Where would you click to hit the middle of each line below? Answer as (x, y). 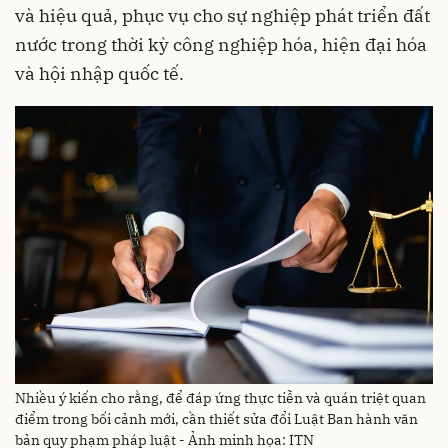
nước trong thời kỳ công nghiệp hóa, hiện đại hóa (221, 44)
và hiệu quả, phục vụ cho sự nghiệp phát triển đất (222, 15)
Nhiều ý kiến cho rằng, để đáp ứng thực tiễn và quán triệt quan (220, 397)
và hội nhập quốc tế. (99, 73)
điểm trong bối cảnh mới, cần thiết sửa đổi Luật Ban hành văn (216, 418)
